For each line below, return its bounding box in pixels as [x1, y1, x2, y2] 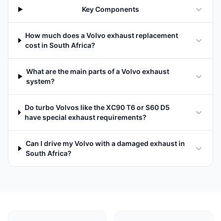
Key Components [82, 5, 140, 13]
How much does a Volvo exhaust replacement [25, 31, 178, 39]
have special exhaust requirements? [24, 113, 147, 121]
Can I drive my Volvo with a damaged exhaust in [25, 139, 185, 147]
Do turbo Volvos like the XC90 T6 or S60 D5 [24, 103, 170, 111]
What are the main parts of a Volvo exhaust [26, 67, 170, 75]
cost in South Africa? [25, 41, 95, 49]
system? [26, 77, 55, 85]
